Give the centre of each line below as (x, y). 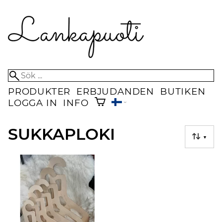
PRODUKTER (39, 91)
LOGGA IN (33, 103)
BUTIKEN (183, 91)
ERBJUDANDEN (115, 91)
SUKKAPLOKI (61, 134)
